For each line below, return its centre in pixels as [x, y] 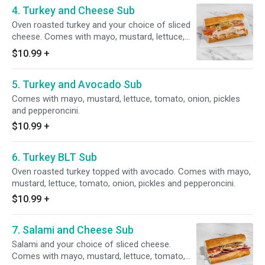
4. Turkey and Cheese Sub [73, 10]
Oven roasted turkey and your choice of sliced [101, 25]
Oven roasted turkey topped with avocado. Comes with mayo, [131, 172]
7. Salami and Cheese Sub [73, 230]
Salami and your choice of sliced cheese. [91, 244]
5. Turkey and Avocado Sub [77, 84]
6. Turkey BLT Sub [54, 157]
